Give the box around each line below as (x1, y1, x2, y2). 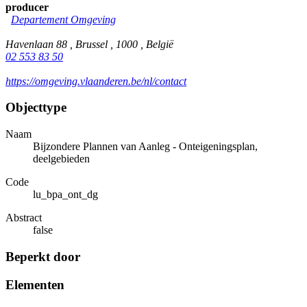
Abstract (5, 212, 42, 224)
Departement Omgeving (11, 13, 116, 25)
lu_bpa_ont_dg (33, 188, 98, 201)
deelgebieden (33, 153, 90, 165)
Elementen (5, 277, 64, 292)
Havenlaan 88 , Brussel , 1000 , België (5, 38, 173, 50)
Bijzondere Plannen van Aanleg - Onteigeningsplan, (33, 140, 258, 153)
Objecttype (5, 100, 66, 115)
